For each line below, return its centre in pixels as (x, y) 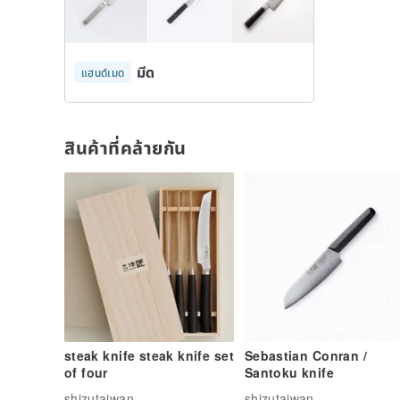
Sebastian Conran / (306, 355)
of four (86, 372)
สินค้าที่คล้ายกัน (125, 146)
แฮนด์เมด (103, 71)
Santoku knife (289, 372)
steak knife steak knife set (149, 355)
